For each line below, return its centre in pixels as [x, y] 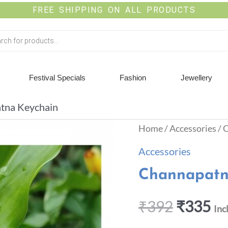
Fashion [133, 78]
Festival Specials [58, 78]
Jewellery [196, 78]
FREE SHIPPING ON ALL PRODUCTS [114, 10]
